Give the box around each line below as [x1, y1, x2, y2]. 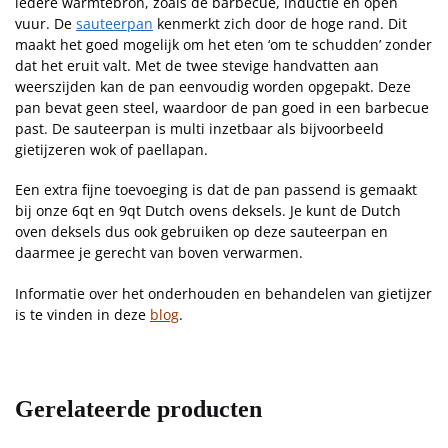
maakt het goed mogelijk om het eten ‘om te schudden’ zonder [15, 34, 432, 54]
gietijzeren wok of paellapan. [15, 139, 208, 159]
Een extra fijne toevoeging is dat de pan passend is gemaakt [15, 180, 417, 200]
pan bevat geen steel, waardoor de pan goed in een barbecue [15, 97, 429, 117]
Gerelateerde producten [15, 396, 262, 422]
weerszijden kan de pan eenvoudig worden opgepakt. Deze [15, 76, 411, 96]
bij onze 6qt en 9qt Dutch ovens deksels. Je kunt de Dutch [15, 201, 401, 221]
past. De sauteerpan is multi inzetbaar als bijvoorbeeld [15, 118, 384, 138]
